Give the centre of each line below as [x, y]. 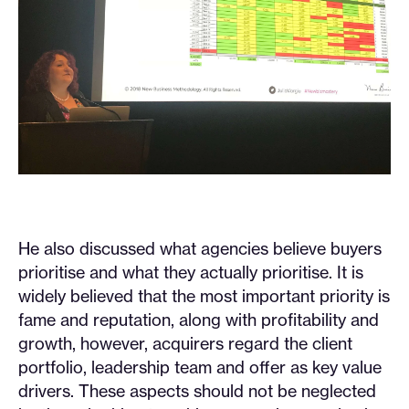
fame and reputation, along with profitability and [199, 320]
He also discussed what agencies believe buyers [200, 249]
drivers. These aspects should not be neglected [197, 391]
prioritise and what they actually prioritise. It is [191, 273]
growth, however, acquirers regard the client [185, 344]
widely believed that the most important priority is [204, 296]
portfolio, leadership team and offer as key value [200, 367]
